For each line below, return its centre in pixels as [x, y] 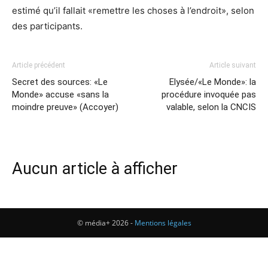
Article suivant [233, 65]
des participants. [47, 26]
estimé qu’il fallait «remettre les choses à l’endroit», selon [133, 10]
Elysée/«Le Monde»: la [213, 82]
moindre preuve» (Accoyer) [65, 107]
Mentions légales [163, 223]
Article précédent [39, 65]
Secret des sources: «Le [60, 82]
